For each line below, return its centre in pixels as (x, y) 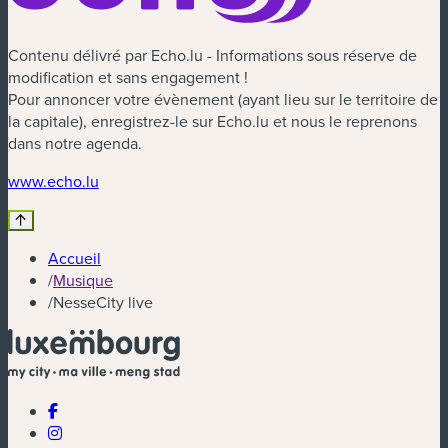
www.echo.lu (53, 180)
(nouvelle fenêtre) (160, 179)
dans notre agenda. (75, 142)
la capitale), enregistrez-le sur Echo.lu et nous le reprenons (212, 120)
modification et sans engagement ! (128, 76)
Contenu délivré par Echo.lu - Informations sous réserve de (212, 54)
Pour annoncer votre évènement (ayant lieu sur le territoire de (223, 98)
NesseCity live (103, 301)
